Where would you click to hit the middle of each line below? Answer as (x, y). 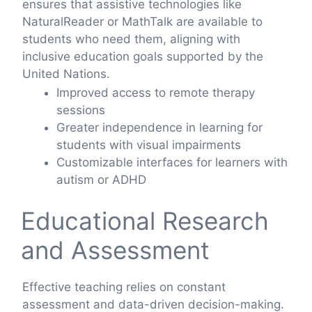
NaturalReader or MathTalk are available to (142, 21)
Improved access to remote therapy (156, 92)
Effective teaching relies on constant (124, 287)
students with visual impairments (149, 145)
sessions (81, 110)
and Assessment (115, 250)
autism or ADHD (101, 179)
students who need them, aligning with (131, 39)
